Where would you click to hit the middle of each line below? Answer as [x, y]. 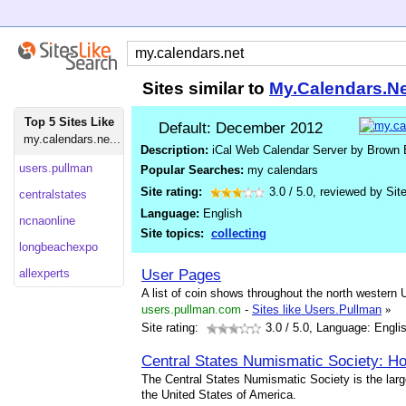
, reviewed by [349, 192]
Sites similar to [206, 88]
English [221, 213]
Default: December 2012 [241, 128]
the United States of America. [219, 395]
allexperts [44, 273]
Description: [174, 150]
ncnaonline [47, 221]
